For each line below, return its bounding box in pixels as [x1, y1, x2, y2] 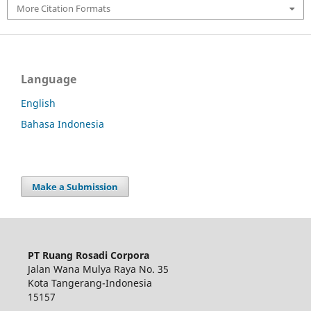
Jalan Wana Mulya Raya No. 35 [27, 262, 169, 276]
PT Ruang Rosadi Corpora [27, 248, 149, 262]
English [21, 96, 56, 110]
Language [21, 71, 76, 87]
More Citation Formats [16, 2, 110, 15]
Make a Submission [32, 180, 118, 193]
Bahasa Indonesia [21, 117, 104, 131]
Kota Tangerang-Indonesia [27, 276, 152, 289]
